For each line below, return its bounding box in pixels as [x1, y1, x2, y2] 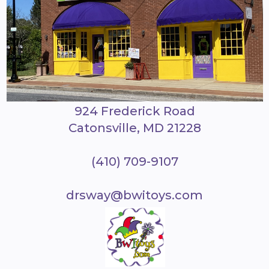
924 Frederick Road [74, 104, 195, 119]
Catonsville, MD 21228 [68, 121, 201, 136]
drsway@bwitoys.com [66, 188, 203, 203]
